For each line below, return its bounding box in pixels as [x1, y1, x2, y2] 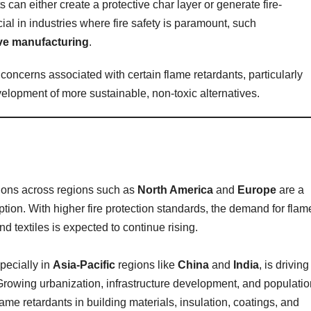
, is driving [259, 258, 309, 271]
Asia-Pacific [53, 258, 115, 271]
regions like [115, 258, 178, 271]
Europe [237, 183, 276, 196]
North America [137, 183, 213, 196]
